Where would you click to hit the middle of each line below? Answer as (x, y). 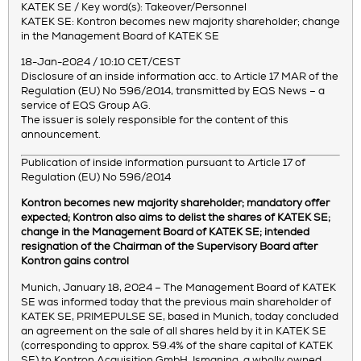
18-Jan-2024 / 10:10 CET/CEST (101, 63)
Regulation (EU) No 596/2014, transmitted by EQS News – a (173, 92)
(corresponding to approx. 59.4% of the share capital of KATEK (177, 346)
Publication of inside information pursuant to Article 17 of (163, 163)
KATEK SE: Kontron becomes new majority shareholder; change (180, 22)
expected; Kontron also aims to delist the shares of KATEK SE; (176, 218)
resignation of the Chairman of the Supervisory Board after (169, 247)
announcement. (61, 135)
